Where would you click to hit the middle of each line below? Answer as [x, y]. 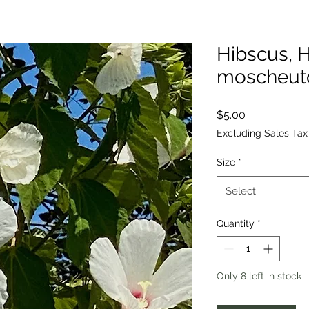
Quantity [236, 223]
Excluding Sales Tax [262, 133]
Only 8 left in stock [259, 276]
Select [241, 191]
